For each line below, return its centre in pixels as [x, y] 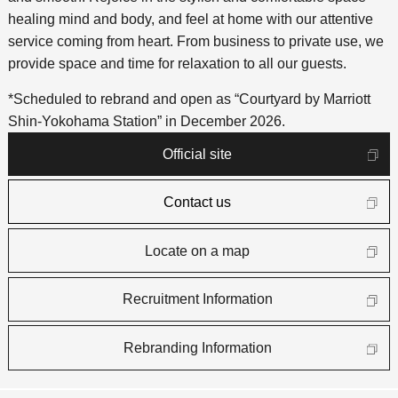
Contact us [198, 202]
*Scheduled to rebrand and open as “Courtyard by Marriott [189, 99]
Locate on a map [198, 251]
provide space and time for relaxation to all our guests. [177, 64]
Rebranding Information [197, 348]
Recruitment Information [197, 299]
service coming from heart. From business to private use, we [195, 42]
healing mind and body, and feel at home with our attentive [190, 20]
